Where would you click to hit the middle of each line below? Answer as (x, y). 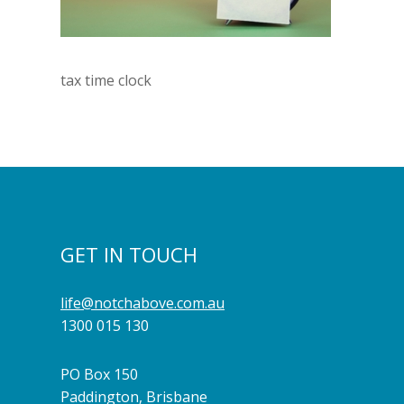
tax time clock (106, 80)
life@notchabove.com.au (142, 303)
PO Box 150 (99, 375)
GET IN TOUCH (129, 254)
